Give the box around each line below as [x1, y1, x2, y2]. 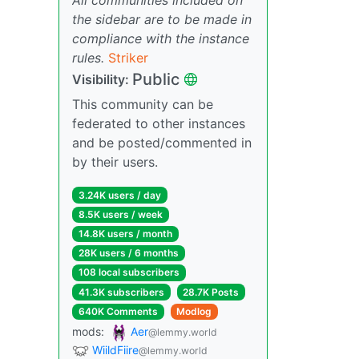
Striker [108, 49, 148, 66]
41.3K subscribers [78, 285, 164, 298]
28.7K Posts [183, 285, 240, 298]
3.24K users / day [78, 188, 161, 201]
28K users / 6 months [78, 247, 179, 260]
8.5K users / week [78, 208, 163, 220]
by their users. [72, 153, 158, 170]
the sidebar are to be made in [72, 10, 252, 27]
